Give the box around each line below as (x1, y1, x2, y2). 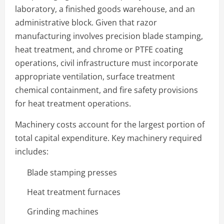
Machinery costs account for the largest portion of (15, 118, 204, 130)
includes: (15, 145, 48, 157)
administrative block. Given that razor (15, 16, 157, 28)
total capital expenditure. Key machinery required (15, 132, 202, 143)
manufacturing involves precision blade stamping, (15, 30, 203, 41)
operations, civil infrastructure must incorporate (15, 57, 198, 68)
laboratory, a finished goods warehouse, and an (15, 3, 195, 14)
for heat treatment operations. (15, 97, 131, 109)
